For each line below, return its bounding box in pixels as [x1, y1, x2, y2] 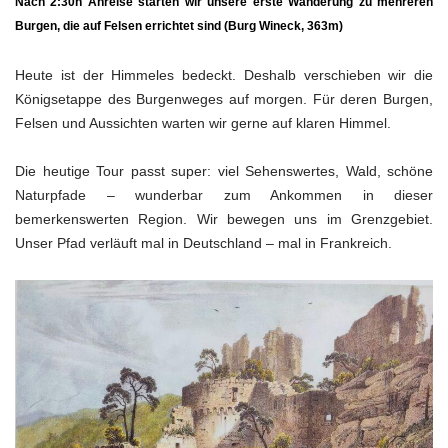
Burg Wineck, [228, 19, 304, 33]
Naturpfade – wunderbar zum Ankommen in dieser [15, 187, 433, 203]
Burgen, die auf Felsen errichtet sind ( [15, 19, 228, 33]
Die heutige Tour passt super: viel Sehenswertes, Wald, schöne [15, 163, 433, 179]
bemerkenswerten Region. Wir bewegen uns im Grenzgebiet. [15, 211, 433, 227]
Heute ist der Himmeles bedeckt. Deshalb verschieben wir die [15, 67, 433, 83]
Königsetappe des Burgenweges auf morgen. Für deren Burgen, [15, 91, 433, 107]
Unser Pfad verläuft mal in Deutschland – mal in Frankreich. [15, 235, 392, 251]
